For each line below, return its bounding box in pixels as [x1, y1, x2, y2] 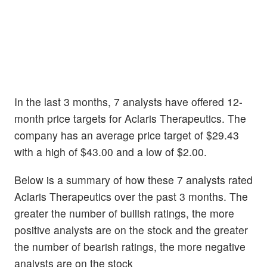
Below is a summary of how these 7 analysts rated [14, 172, 253, 188]
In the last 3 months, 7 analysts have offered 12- [14, 94, 243, 109]
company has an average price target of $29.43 [14, 127, 239, 142]
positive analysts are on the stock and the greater [14, 222, 248, 238]
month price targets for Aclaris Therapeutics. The [14, 110, 246, 126]
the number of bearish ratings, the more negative [14, 239, 246, 254]
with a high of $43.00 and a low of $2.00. [14, 144, 207, 159]
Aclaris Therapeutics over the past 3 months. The [14, 189, 248, 204]
